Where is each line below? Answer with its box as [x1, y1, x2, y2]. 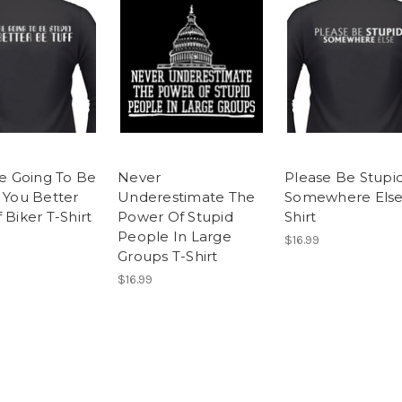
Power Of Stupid [118, 208, 233, 226]
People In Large [118, 228, 232, 246]
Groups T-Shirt [118, 248, 218, 266]
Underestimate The [118, 188, 256, 206]
